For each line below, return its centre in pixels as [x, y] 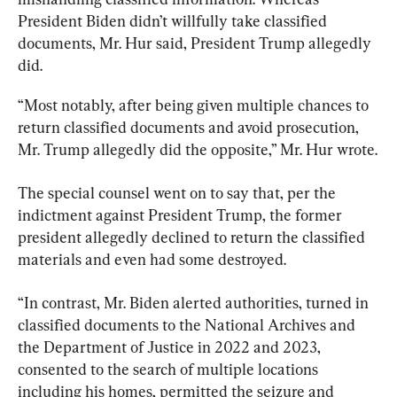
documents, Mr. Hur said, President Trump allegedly [196, 43]
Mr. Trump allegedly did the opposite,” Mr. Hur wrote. [198, 149]
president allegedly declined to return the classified [193, 237]
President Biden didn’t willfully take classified [174, 20]
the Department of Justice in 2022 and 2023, [171, 346]
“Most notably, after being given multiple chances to [195, 105]
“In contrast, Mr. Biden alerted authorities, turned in [195, 302]
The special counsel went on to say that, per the [179, 192]
